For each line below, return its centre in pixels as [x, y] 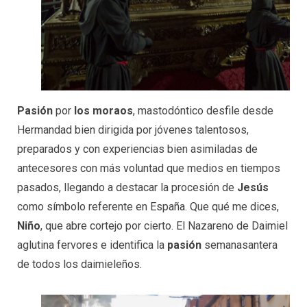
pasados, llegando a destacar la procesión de [127, 188]
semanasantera [241, 245]
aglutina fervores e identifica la [92, 245]
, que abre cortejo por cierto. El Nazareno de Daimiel [164, 226]
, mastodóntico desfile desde [203, 111]
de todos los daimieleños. [79, 265]
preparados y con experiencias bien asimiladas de [137, 149]
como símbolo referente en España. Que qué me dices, [148, 207]
